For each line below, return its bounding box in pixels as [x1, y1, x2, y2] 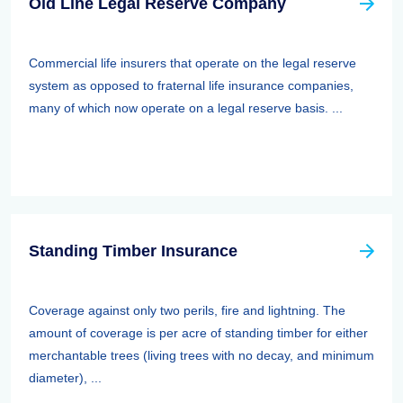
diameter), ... [29, 371, 102, 385]
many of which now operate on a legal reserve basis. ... [29, 101, 343, 115]
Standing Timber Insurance [29, 242, 237, 260]
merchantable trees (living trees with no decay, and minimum [29, 348, 374, 363]
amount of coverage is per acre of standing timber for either [29, 326, 368, 340]
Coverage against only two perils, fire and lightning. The [29, 303, 345, 318]
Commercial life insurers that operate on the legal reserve [29, 56, 356, 70]
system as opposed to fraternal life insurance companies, [29, 78, 354, 93]
